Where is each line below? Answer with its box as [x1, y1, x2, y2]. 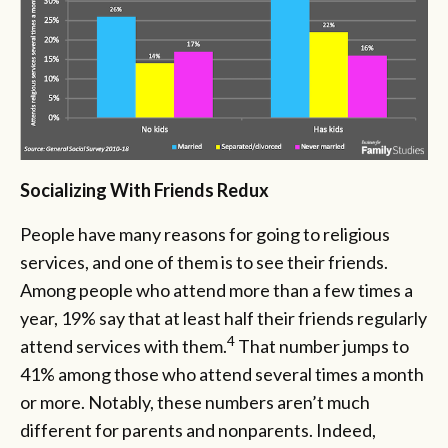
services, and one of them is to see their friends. [20, 250, 388, 273]
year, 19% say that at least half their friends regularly [20, 306, 427, 329]
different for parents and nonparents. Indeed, [20, 418, 376, 441]
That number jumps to [235, 334, 409, 357]
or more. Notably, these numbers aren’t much [20, 390, 370, 413]
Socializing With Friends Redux [20, 178, 269, 201]
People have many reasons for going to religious [20, 222, 390, 245]
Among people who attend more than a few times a [20, 278, 413, 301]
